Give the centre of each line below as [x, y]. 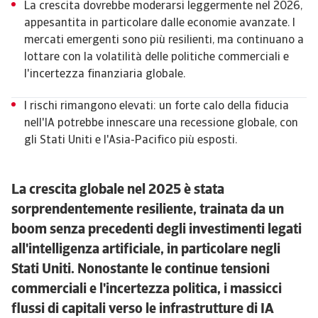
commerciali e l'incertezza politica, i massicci [147, 290]
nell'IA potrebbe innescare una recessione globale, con [161, 124]
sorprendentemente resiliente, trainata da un [148, 210]
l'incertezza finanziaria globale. [105, 75]
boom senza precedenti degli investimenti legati [157, 230]
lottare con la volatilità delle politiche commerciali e [157, 57]
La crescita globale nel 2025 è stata [118, 190]
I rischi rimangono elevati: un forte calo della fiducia [157, 106]
